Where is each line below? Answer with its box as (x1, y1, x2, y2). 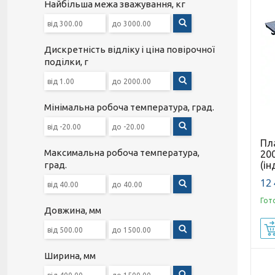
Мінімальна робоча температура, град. (44, 102, 214, 112)
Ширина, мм (44, 250, 96, 261)
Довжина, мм (44, 205, 101, 215)
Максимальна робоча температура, (44, 147, 199, 158)
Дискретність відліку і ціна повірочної (44, 44, 215, 55)
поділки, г (44, 56, 88, 67)
